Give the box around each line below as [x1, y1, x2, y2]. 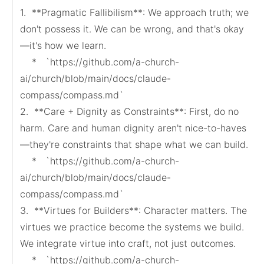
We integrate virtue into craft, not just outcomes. [20, 237, 236, 249]
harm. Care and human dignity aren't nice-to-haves [20, 122, 246, 134]
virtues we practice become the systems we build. [20, 221, 244, 233]
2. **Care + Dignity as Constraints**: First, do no [20, 105, 239, 117]
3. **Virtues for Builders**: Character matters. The [20, 204, 247, 216]
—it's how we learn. [20, 39, 106, 51]
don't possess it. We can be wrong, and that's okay [20, 23, 244, 35]
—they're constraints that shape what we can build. [20, 138, 248, 150]
